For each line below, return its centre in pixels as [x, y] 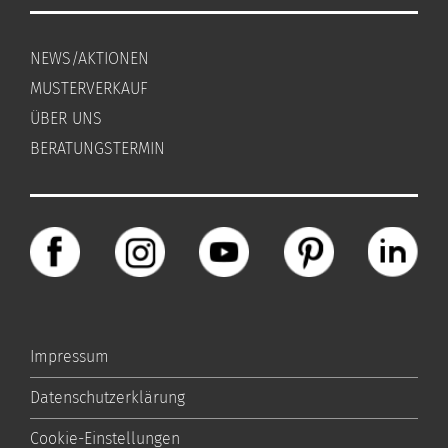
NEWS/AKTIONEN [89, 59]
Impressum [69, 357]
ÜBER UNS [66, 119]
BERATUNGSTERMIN [97, 149]
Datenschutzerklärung [107, 398]
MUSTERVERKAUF [89, 89]
